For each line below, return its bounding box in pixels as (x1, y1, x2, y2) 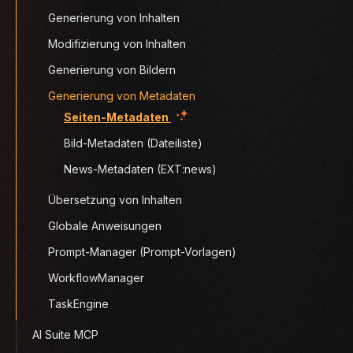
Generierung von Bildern (48, 62, 176, 76)
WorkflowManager (48, 270, 144, 284)
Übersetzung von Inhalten (48, 192, 182, 206)
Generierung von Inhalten (48, 10, 180, 24)
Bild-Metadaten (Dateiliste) (64, 136, 203, 150)
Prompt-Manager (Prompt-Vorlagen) (48, 244, 236, 258)
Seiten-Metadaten (64, 110, 171, 124)
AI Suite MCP (32, 327, 98, 341)
